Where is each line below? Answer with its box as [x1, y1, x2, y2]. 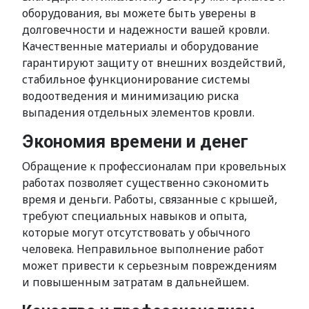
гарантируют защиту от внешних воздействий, [22, 55, 286, 70]
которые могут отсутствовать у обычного [22, 225, 250, 240]
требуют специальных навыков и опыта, [22, 208, 247, 223]
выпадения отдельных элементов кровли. [22, 105, 255, 120]
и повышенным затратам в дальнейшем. [22, 275, 249, 290]
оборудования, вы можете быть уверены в [22, 6, 256, 21]
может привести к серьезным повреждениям [22, 258, 277, 273]
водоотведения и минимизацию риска [22, 88, 239, 103]
